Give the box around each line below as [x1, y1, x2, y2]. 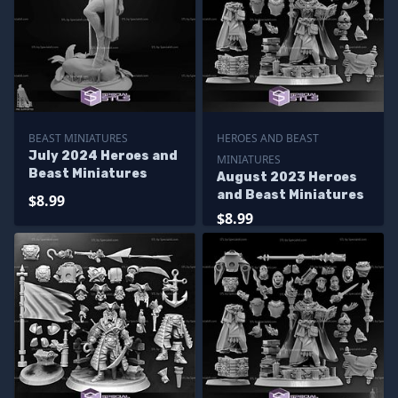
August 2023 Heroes [217, 170, 357, 185]
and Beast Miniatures [217, 187, 364, 203]
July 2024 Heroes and [28, 148, 178, 163]
